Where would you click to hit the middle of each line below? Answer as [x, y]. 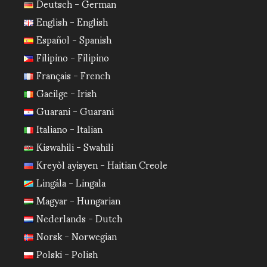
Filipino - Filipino [72, 57]
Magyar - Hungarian [78, 200]
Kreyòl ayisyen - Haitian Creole [102, 164]
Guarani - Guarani [75, 110]
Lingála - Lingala [71, 182]
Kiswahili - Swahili [74, 146]
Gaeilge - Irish [66, 92]
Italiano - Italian [69, 128]
